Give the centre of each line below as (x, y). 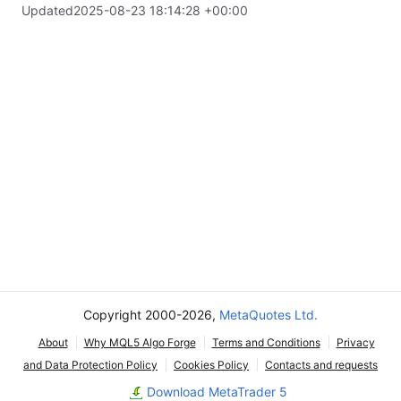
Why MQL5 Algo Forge (140, 342)
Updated (47, 11)
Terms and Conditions (266, 342)
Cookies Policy (211, 365)
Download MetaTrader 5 (217, 392)
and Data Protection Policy (90, 365)
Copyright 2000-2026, (151, 315)
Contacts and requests (321, 365)
